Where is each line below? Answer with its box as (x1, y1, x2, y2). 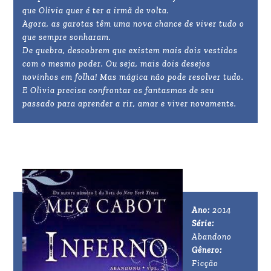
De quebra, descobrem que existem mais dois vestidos (22, 45, 238, 56)
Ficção (192, 258, 219, 269)
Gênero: (192, 245, 223, 256)
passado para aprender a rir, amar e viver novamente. (22, 99, 237, 109)
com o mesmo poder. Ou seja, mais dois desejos (22, 59, 211, 70)
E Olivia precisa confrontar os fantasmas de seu (22, 85, 215, 96)
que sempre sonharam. (22, 32, 112, 43)
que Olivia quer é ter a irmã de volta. (22, 5, 170, 16)
